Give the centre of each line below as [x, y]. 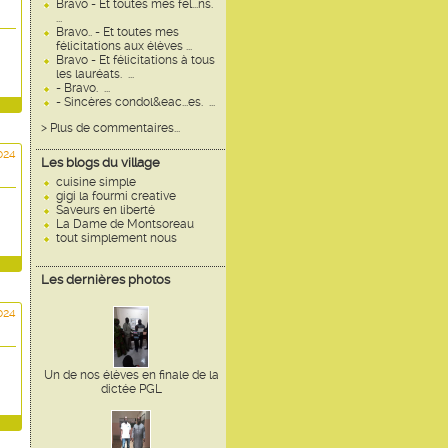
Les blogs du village [100, 162]
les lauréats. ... [95, 74]
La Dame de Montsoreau [125, 224]
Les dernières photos [105, 279]
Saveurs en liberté [105, 210]
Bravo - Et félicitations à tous [135, 60]
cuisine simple [96, 182]
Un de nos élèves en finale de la [131, 375]
